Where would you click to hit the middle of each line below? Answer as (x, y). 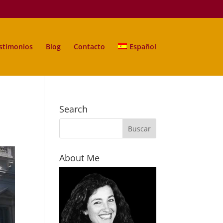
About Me (80, 158)
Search (74, 109)
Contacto (90, 47)
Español (143, 47)
